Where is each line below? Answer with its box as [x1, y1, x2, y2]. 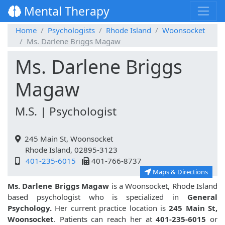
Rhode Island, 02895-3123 [15, 145, 118, 155]
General [187, 192, 217, 202]
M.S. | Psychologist [15, 103, 117, 120]
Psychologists [48, 25, 95, 36]
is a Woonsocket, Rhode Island [109, 181, 217, 191]
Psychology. [8, 203, 52, 213]
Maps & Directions [151, 167, 208, 177]
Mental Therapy [21, 3, 109, 20]
